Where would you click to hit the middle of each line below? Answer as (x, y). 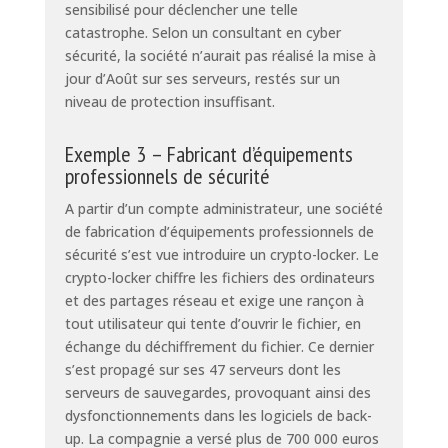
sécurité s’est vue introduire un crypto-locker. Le (221, 254)
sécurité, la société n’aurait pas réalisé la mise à (220, 55)
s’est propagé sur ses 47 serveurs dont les (202, 369)
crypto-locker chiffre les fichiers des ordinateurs (219, 277)
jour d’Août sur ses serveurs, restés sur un (202, 78)
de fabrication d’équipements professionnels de (219, 231)
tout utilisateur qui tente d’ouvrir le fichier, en (212, 323)
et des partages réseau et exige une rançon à (214, 300)
